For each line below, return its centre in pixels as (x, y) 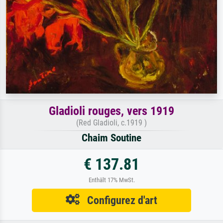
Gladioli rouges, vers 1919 (111, 111)
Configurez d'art (118, 200)
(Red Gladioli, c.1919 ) (111, 122)
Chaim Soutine (111, 138)
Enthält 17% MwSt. (111, 180)
